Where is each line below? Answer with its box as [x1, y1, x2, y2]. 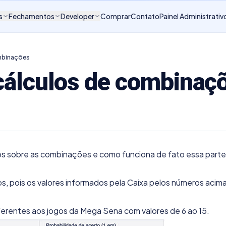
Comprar [100, 12, 131, 21]
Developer [61, 12, 94, 21]
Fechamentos [9, 12, 54, 21]
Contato [131, 12, 159, 21]
